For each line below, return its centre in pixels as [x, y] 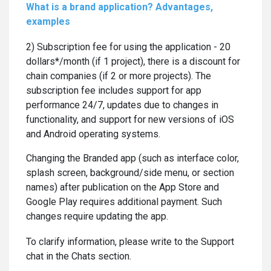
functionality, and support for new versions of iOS [130, 119]
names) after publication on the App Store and [122, 187]
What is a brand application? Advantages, [119, 7]
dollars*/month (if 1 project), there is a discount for [133, 61]
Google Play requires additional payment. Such [124, 202]
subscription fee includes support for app [114, 90]
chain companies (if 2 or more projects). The [119, 76]
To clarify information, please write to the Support [130, 242]
